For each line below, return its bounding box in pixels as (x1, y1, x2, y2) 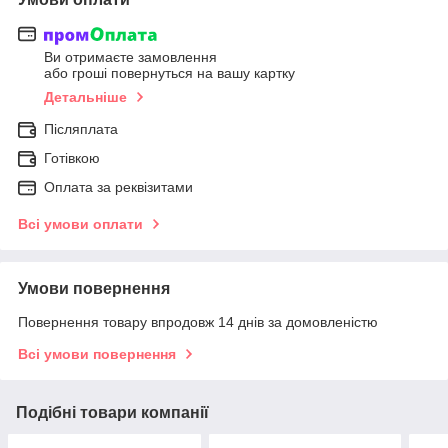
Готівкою (44, 150, 100, 167)
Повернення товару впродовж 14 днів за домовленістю (18, 314, 378, 331)
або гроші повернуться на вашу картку (44, 65, 295, 82)
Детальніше (44, 89, 127, 106)
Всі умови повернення (18, 346, 176, 363)
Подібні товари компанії (16, 404, 209, 422)
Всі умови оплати (18, 216, 143, 233)
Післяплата (44, 121, 118, 138)
